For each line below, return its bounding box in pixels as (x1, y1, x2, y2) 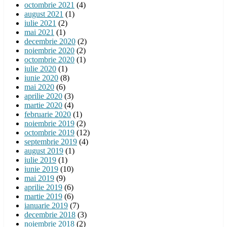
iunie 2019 (24, 164, 58, 173)
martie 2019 (24, 192, 62, 201)
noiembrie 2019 (24, 119, 74, 128)
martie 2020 (24, 100, 62, 109)
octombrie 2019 (24, 128, 74, 137)
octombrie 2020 (24, 55, 74, 64)
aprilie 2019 (24, 182, 62, 192)
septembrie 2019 (24, 137, 77, 146)
